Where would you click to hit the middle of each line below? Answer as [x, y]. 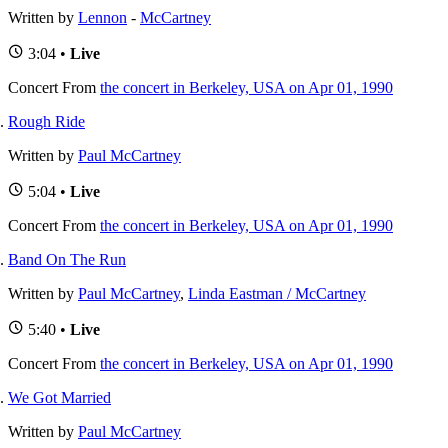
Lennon [102, 17]
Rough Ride [46, 121]
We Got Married [59, 397]
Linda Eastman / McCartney [277, 293]
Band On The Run [67, 259]
